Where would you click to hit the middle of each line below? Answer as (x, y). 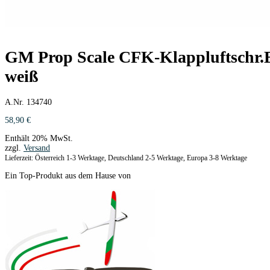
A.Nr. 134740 (28, 102)
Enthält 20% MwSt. (39, 138)
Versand (37, 148)
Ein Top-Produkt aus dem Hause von (68, 175)
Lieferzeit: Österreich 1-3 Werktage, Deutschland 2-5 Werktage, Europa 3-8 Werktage (126, 158)
